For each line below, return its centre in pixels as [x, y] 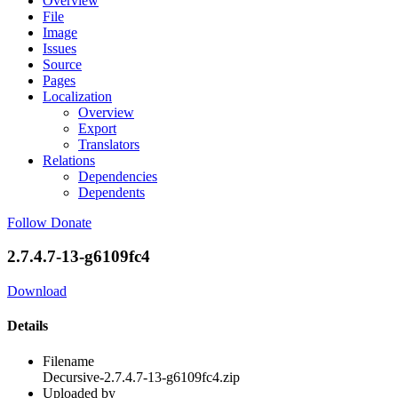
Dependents [111, 192]
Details [28, 326]
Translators [109, 144]
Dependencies [118, 176]
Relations [69, 160]
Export [97, 128]
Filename [68, 361]
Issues [60, 48]
